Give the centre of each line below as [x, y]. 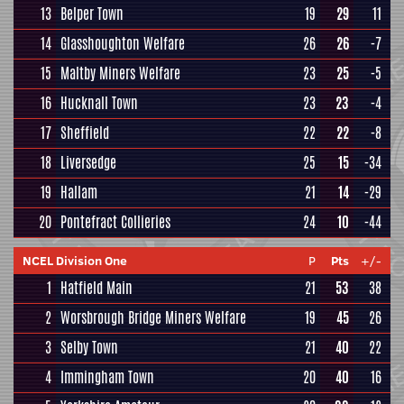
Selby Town [89, 348]
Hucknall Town [99, 103]
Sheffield [85, 133]
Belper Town [92, 14]
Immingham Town [107, 377]
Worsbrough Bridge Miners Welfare [153, 318]
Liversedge [88, 163]
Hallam [79, 193]
